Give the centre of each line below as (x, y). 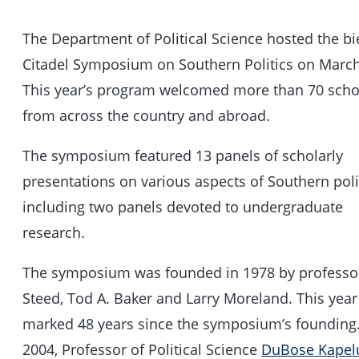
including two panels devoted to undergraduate (183, 206)
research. (54, 232)
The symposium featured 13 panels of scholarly (183, 155)
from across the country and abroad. (147, 115)
